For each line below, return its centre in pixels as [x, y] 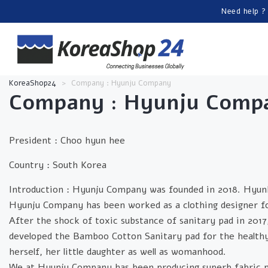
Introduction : [41, 189]
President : [35, 140]
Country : [31, 165]
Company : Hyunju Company [121, 83]
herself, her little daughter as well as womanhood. [118, 252]
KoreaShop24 [33, 83]
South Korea [80, 165]
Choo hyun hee [93, 140]
